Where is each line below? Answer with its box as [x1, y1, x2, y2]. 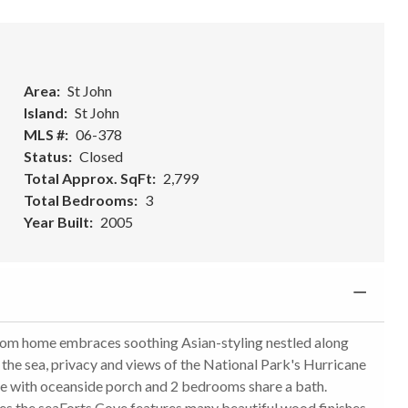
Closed [78, 147, 123, 165]
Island [23, 103, 64, 121]
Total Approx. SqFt [23, 168, 152, 187]
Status [23, 147, 68, 165]
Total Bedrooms [23, 190, 134, 209]
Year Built [23, 212, 89, 230]
